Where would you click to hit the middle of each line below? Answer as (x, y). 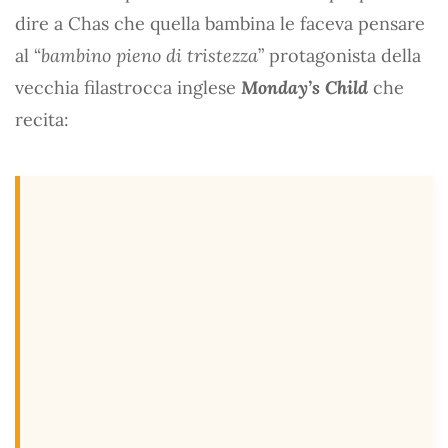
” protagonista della (339, 55)
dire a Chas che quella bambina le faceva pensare (220, 23)
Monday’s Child (304, 87)
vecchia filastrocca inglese (128, 87)
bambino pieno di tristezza (149, 55)
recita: (42, 119)
